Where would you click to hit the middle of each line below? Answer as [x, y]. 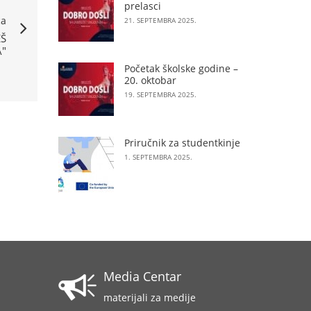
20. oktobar [150, 80]
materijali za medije [149, 297]
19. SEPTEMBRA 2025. [160, 94]
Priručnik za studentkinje [182, 143]
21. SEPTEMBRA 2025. [160, 20]
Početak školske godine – [181, 68]
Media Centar [142, 276]
